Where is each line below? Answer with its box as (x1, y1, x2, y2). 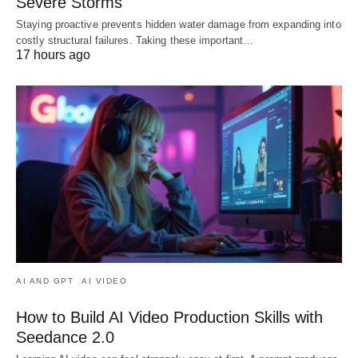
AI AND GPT (16, 276, 74, 285)
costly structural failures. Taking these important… (16, 34, 254, 47)
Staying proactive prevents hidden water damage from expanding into (16, 18, 341, 31)
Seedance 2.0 (16, 328, 114, 346)
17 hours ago (16, 48, 90, 62)
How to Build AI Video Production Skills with (16, 308, 323, 326)
